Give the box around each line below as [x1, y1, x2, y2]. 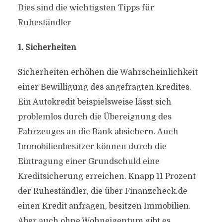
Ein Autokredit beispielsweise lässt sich [17, 98, 171, 107]
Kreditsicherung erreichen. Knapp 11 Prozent [17, 172, 196, 181]
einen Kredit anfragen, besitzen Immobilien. [17, 202, 191, 211]
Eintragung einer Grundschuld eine [17, 157, 160, 166]
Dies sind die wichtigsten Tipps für [17, 3, 154, 12]
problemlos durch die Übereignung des [17, 112, 171, 121]
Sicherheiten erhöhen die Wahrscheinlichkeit [17, 68, 198, 77]
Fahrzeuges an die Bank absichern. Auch [17, 127, 178, 136]
